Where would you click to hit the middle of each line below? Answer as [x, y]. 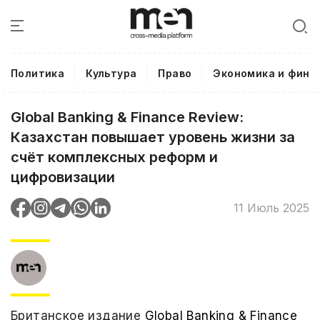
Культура [111, 73]
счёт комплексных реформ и [114, 157]
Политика [38, 73]
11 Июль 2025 [271, 207]
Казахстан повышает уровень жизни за [153, 137]
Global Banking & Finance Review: [127, 117]
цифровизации [63, 177]
